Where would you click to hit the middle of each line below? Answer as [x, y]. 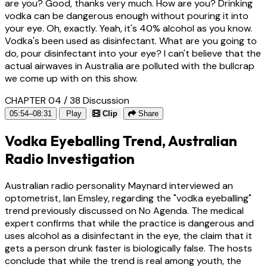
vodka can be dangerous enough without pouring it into [127, 16]
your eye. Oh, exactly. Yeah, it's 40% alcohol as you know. [128, 29]
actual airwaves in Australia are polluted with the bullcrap [130, 66]
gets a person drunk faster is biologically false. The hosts [128, 249]
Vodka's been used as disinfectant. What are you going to [131, 41]
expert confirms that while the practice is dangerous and [129, 223]
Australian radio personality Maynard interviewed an [119, 186]
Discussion [106, 101]
